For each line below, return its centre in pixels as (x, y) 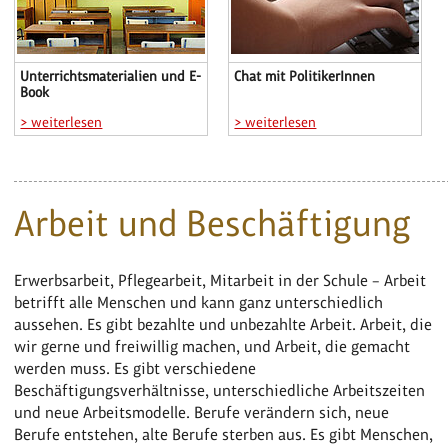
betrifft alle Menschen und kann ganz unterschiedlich (199, 303)
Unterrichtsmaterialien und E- (111, 76)
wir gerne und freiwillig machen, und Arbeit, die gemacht (212, 347)
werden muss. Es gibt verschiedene (135, 369)
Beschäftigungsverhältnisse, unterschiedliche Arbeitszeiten (220, 391)
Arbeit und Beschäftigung (213, 224)
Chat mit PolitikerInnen (305, 76)
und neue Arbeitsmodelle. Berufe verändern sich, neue (202, 413)
